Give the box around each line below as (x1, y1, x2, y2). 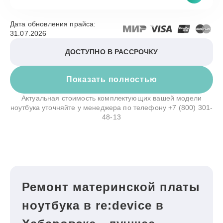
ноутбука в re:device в (22, 199, 164, 212)
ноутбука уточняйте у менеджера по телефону (10, 104, 169, 111)
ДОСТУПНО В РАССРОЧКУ (65, 48, 158, 56)
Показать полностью (66, 75, 157, 84)
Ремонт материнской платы (22, 180, 200, 194)
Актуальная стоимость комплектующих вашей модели (21, 94, 202, 102)
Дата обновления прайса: (10, 20, 96, 28)
